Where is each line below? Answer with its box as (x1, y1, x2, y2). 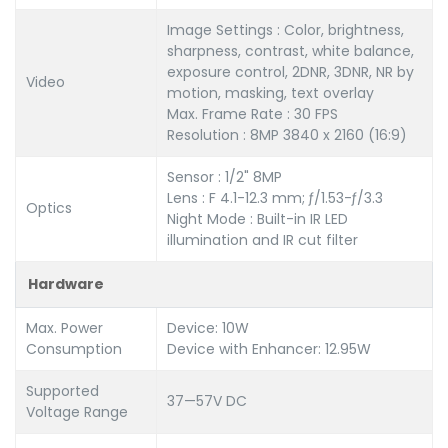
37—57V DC (167, 390, 247, 411)
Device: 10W (167, 317, 249, 338)
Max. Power (26, 317, 103, 338)
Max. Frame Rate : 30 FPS (167, 103, 338, 124)
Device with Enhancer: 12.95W (167, 338, 371, 359)
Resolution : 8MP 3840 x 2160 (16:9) (167, 124, 407, 145)
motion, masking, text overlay (167, 82, 374, 103)
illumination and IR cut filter (167, 229, 358, 250)
